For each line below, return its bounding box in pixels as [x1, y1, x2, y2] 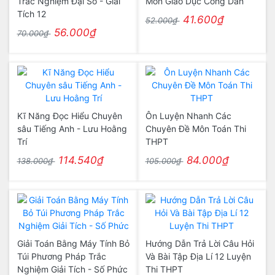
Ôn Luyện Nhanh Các [145, 110, 231, 121]
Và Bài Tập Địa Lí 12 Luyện [145, 251, 251, 261]
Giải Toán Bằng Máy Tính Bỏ [17, 238, 130, 249]
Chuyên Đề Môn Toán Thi [145, 123, 246, 134]
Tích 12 [17, 9, 46, 19]
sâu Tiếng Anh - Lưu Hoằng [17, 123, 127, 134]
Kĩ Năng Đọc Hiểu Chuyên [17, 110, 122, 121]
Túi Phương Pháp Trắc [17, 251, 106, 261]
